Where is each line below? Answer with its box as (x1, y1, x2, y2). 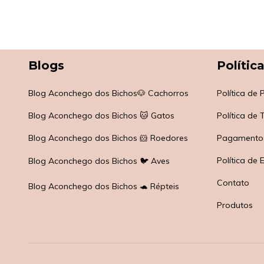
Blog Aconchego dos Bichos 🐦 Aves (28, 156, 170, 167)
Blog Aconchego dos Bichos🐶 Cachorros (28, 88, 189, 99)
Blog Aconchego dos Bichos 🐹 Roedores (28, 133, 188, 144)
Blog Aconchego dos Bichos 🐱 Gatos (28, 110, 174, 121)
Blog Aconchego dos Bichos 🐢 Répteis (28, 181, 179, 192)
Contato (216, 177, 249, 189)
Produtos (216, 200, 253, 211)
